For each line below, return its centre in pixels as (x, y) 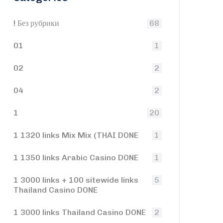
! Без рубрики (36, 23)
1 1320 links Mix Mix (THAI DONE (76, 135)
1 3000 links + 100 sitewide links (76, 180)
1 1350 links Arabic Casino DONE (76, 158)
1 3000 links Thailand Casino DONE (80, 212)
